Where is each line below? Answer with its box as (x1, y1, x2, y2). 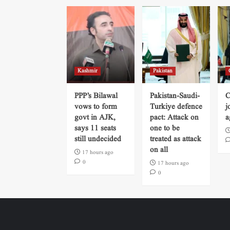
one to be (150, 123, 180, 134)
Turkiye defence (150, 101, 202, 112)
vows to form (74, 101, 117, 112)
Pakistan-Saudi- (150, 90, 200, 102)
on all (150, 144, 168, 156)
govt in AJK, (74, 112, 116, 123)
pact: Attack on (150, 112, 199, 123)
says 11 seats (74, 123, 116, 134)
